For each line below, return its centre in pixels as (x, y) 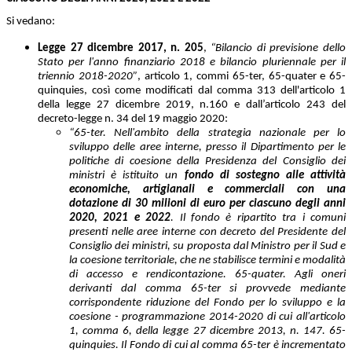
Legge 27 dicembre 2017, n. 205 (121, 48)
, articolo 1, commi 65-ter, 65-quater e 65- (241, 76)
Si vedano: (31, 21)
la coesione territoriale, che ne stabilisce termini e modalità (207, 260)
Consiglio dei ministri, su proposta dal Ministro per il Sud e (207, 246)
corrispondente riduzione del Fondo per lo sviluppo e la (207, 302)
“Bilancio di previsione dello (279, 48)
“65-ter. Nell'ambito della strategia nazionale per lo (207, 133)
